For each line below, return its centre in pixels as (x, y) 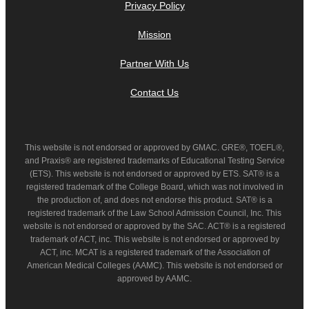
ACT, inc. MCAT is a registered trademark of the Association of (154, 253)
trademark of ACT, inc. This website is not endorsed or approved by (154, 240)
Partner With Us (154, 64)
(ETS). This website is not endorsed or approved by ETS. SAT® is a (154, 174)
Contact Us (154, 93)
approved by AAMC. (154, 279)
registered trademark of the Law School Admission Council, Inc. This (154, 213)
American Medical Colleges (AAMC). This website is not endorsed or (154, 266)
